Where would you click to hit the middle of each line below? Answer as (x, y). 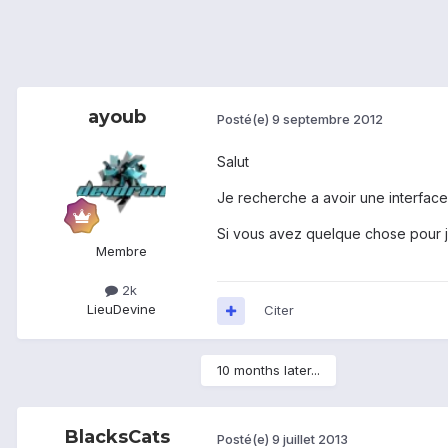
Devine (134, 309)
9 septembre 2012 (327, 118)
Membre (121, 251)
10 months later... (268, 370)
